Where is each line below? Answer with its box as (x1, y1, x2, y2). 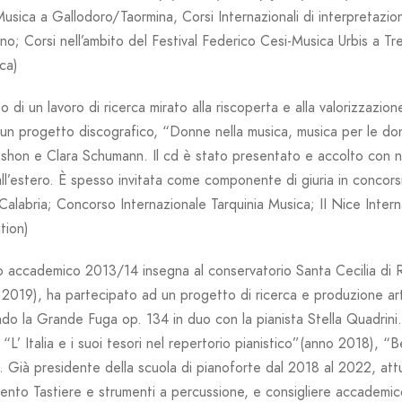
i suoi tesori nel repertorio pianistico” (71, 334, 300, 354)
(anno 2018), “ (300, 334, 390, 354)
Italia (25, 334, 54, 354)
